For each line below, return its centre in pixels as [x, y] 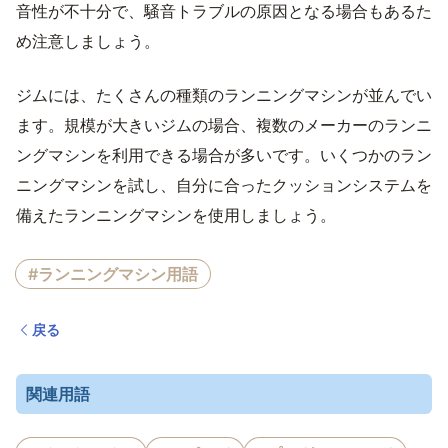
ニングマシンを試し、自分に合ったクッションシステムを [224, 185]
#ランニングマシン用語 [113, 274]
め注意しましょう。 [88, 41]
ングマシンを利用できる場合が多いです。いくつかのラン [224, 155]
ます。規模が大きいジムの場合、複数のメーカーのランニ [224, 125]
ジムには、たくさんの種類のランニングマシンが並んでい [224, 95]
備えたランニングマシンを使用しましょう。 [176, 215]
